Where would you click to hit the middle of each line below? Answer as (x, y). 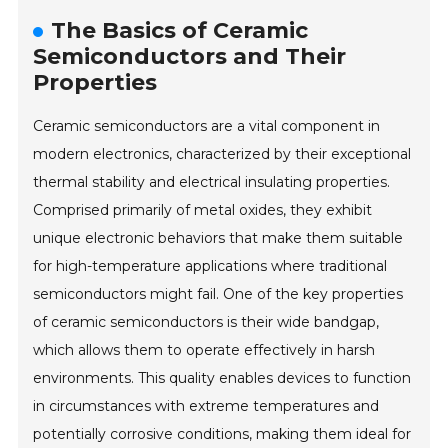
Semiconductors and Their (190, 56)
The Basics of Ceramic (180, 30)
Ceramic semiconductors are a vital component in (207, 125)
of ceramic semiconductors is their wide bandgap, (206, 321)
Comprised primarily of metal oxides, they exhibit (203, 209)
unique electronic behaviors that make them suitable (218, 237)
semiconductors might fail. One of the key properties (218, 293)
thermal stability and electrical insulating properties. (212, 181)
